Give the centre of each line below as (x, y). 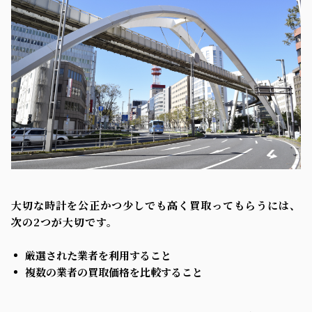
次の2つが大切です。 (64, 221)
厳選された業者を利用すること (98, 255)
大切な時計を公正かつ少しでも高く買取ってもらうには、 (156, 205)
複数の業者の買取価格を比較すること (114, 272)
